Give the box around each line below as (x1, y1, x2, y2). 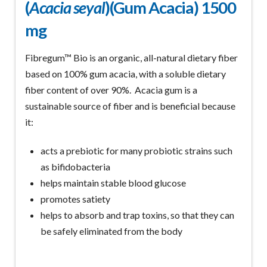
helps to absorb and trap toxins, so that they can (41, 209, 235, 221)
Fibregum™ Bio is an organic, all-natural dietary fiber (24, 52, 238, 64)
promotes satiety (41, 193, 111, 205)
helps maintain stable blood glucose (41, 177, 187, 189)
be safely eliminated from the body (41, 225, 183, 237)
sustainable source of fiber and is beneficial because (24, 100, 235, 112)
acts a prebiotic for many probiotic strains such (41, 145, 233, 157)
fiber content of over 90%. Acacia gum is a (24, 84, 197, 96)
